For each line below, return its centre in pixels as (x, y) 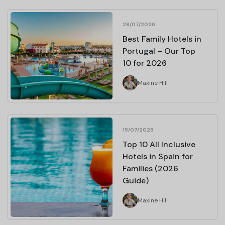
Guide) (136, 181)
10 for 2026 (145, 63)
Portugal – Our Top (159, 51)
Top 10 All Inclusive (159, 145)
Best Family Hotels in (162, 39)
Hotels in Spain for (158, 157)
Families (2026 (150, 169)
